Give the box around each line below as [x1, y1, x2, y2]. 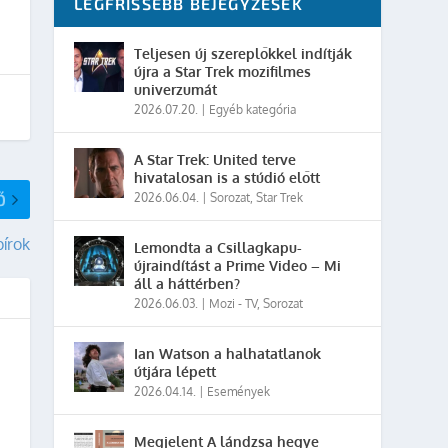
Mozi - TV [209, 296, 258, 311]
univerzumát [134, 81, 218, 98]
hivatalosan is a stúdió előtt [134, 169, 321, 186]
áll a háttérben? [134, 275, 241, 292]
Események [207, 384, 271, 399]
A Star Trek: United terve [134, 151, 297, 168]
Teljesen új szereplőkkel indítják [134, 45, 353, 62]
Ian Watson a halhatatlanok [134, 345, 322, 362]
